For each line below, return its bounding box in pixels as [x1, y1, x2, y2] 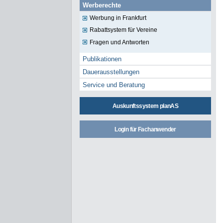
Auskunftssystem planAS [112, 102, 179, 110]
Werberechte [83, 1, 121, 9]
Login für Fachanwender [114, 126, 176, 133]
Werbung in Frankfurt [89, 14, 146, 21]
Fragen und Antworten [89, 38, 149, 46]
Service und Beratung [83, 81, 145, 89]
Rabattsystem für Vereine [89, 26, 157, 34]
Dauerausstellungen [83, 68, 140, 76]
